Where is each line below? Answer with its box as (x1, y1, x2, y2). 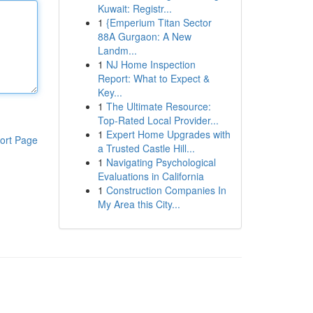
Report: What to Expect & (97, 71, 210, 85)
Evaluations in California (97, 169, 204, 183)
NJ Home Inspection (105, 57, 196, 71)
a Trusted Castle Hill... (97, 141, 195, 155)
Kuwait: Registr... (97, 1, 172, 15)
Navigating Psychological (105, 155, 216, 169)
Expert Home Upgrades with (105, 127, 231, 141)
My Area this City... (97, 197, 180, 211)
